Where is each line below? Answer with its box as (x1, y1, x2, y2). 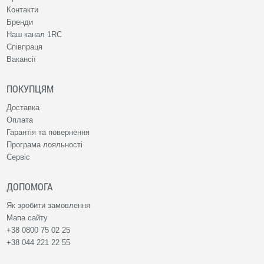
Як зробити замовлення (6, 201, 91, 210)
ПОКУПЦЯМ (6, 82, 54, 95)
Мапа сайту (6, 213, 48, 222)
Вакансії (6, 55, 37, 64)
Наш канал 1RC (6, 30, 62, 39)
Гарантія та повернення (6, 128, 90, 137)
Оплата (6, 115, 34, 124)
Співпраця (6, 42, 43, 51)
